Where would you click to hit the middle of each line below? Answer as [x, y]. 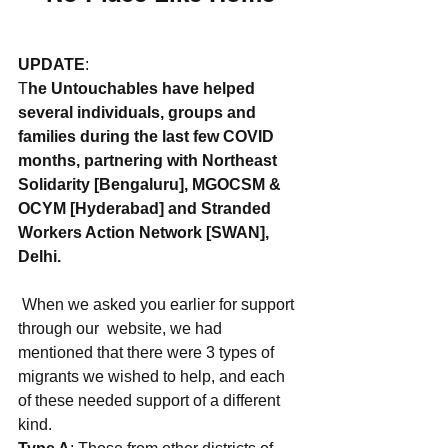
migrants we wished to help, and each [153, 376]
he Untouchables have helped [143, 88]
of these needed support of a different [151, 400]
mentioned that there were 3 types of [148, 352]
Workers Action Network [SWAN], [145, 232]
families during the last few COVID [148, 136]
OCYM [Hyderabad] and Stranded [146, 208]
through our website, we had [122, 328]
